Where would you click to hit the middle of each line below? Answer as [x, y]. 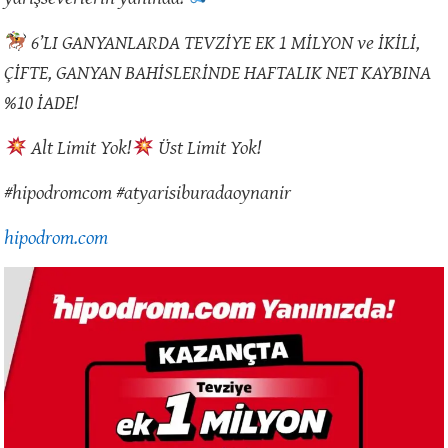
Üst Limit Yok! [208, 147]
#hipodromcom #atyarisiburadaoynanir [148, 192]
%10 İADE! [41, 102]
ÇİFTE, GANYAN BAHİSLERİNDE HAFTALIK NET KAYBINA [218, 72]
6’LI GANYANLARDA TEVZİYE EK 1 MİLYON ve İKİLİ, [224, 42]
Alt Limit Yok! [79, 147]
